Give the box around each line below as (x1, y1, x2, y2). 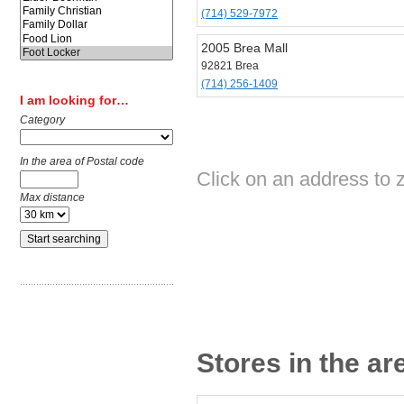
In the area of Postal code (20, 155, 144, 169)
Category (20, 114, 65, 127)
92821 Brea (201, 60, 259, 72)
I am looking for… (20, 93, 129, 108)
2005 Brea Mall (201, 41, 288, 55)
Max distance (20, 191, 85, 205)
